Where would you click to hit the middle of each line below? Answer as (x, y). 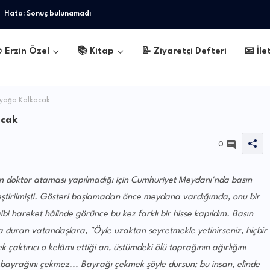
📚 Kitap (96, 51)
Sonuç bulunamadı (58, 14)
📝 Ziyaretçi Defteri (184, 51)
